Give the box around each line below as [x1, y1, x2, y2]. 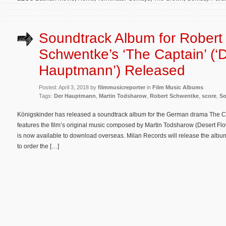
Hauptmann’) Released [39, 62, 185, 78]
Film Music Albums [152, 84, 203, 90]
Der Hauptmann [54, 92, 96, 99]
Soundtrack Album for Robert [39, 30, 222, 46]
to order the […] [17, 142, 59, 150]
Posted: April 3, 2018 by [39, 84, 98, 90]
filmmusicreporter [98, 84, 145, 90]
